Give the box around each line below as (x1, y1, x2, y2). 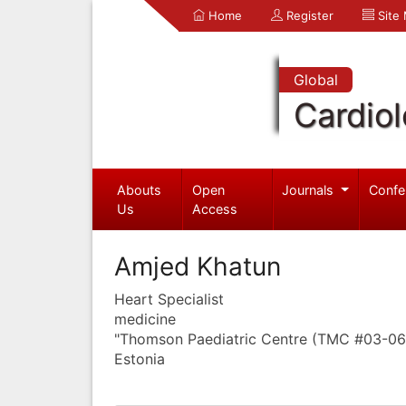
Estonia (114, 349, 165, 368)
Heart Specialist (114, 289, 224, 308)
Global (293, 71, 338, 89)
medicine (114, 309, 176, 328)
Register (283, 8, 333, 23)
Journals (282, 181, 338, 198)
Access (192, 200, 238, 217)
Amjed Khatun (114, 250, 281, 282)
